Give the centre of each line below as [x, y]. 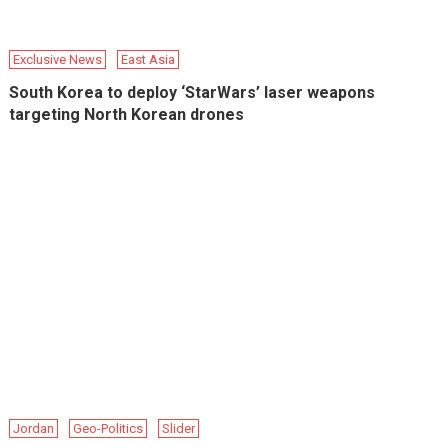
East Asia [148, 60]
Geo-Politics [108, 429]
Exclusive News [58, 60]
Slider [179, 429]
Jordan [34, 429]
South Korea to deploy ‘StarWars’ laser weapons [192, 93]
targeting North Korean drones [127, 115]
